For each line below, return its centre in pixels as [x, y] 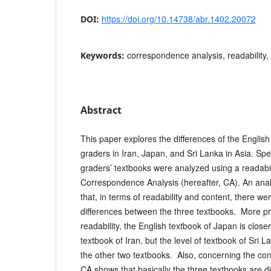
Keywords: [103, 55]
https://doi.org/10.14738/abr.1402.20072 [178, 18]
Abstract [101, 110]
